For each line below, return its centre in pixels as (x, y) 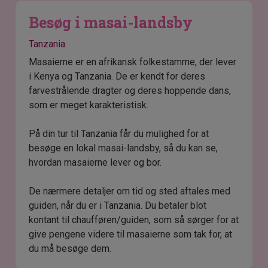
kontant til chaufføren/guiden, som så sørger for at (134, 220)
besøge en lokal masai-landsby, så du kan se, (124, 148)
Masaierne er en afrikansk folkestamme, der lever (133, 62)
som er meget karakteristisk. (89, 105)
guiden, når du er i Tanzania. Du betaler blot (118, 206)
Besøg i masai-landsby (111, 23)
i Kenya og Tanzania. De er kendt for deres (117, 77)
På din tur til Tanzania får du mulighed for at (119, 134)
